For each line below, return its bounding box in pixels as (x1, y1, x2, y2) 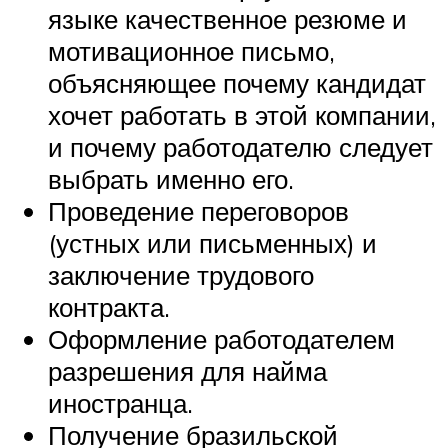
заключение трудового (48, 258, 314, 291)
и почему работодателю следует (48, 130, 433, 163)
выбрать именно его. (48, 162, 294, 195)
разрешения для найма (48, 354, 327, 387)
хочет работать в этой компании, (48, 98, 436, 131)
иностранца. (48, 386, 193, 419)
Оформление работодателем (48, 322, 395, 355)
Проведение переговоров (48, 194, 349, 227)
